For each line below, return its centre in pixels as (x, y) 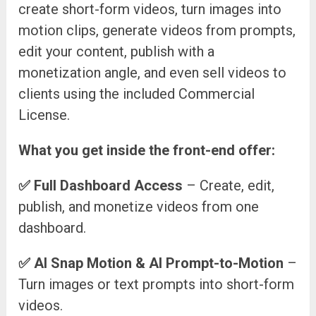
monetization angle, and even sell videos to (153, 73)
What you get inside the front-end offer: (147, 151)
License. (44, 115)
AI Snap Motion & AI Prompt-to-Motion (159, 263)
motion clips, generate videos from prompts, (157, 31)
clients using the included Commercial (137, 94)
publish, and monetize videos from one (139, 207)
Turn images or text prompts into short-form (157, 285)
